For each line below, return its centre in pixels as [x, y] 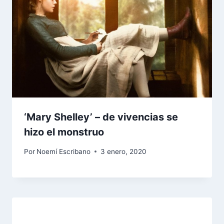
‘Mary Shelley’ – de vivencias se [101, 117]
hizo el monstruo [64, 132]
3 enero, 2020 [124, 151]
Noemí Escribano [64, 151]
